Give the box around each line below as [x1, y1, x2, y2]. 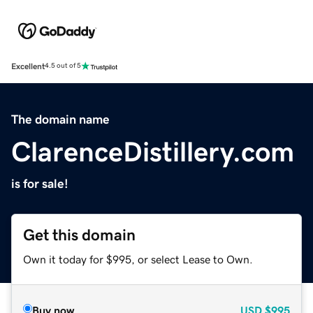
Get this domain [23, 226, 136, 243]
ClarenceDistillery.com [11, 137, 294, 166]
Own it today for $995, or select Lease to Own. [23, 253, 253, 265]
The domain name [11, 112, 110, 126]
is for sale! [11, 177, 68, 190]
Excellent [11, 61, 45, 71]
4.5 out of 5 [45, 62, 81, 70]
